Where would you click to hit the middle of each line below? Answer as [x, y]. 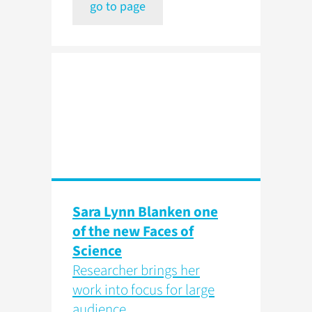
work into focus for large [143, 290]
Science [97, 251]
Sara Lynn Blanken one [145, 212]
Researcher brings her [136, 271]
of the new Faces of [133, 232]
